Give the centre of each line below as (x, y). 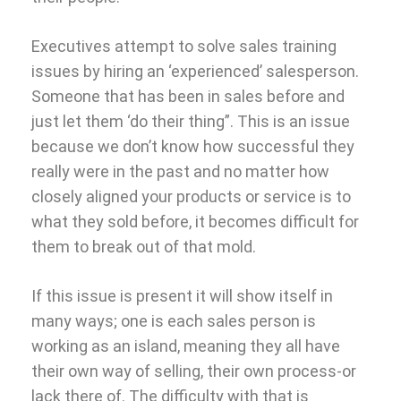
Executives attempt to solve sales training (184, 46)
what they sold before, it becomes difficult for (195, 221)
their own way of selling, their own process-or (194, 371)
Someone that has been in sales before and (188, 96)
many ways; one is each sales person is (174, 320)
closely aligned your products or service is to (191, 196)
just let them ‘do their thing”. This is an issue (191, 121)
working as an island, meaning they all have (186, 346)
